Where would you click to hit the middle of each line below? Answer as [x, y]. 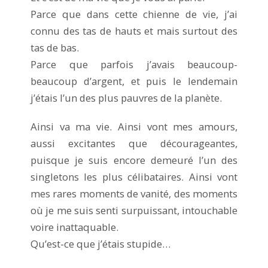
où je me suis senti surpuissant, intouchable [134, 210]
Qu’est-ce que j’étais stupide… [100, 243]
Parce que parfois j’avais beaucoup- [134, 64]
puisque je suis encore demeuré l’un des [134, 160]
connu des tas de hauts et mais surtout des [134, 31]
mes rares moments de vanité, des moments [134, 193]
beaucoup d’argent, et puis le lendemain [134, 81]
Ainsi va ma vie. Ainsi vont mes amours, [134, 126]
